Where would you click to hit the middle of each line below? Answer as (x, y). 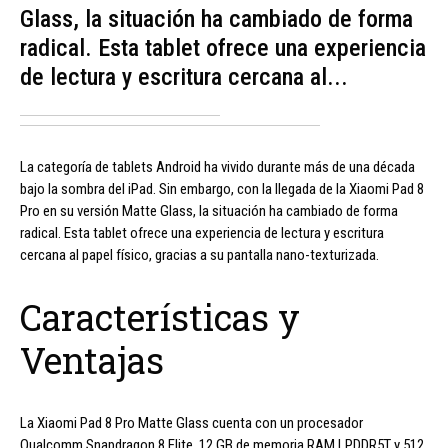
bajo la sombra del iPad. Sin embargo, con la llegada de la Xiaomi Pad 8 (222, 189)
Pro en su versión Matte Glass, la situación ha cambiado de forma (209, 211)
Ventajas (92, 360)
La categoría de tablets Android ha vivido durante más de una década (217, 167)
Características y (160, 317)
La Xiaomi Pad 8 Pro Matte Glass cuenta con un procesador (191, 423)
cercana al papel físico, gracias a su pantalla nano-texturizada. (199, 255)
